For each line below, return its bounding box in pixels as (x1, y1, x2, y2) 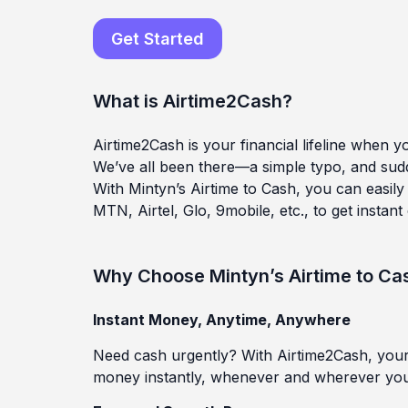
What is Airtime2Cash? (93, 89, 292, 112)
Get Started (111, 28, 204, 48)
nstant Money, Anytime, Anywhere (97, 311, 351, 330)
